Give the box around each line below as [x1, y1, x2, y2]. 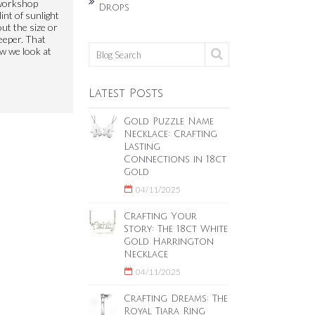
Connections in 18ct [124, 155, 226, 165]
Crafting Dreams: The [124, 294, 228, 304]
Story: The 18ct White [124, 224, 228, 234]
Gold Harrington [124, 237, 214, 247]
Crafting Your [124, 212, 197, 221]
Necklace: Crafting [124, 129, 217, 139]
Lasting [124, 142, 160, 152]
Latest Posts [89, 87, 163, 100]
